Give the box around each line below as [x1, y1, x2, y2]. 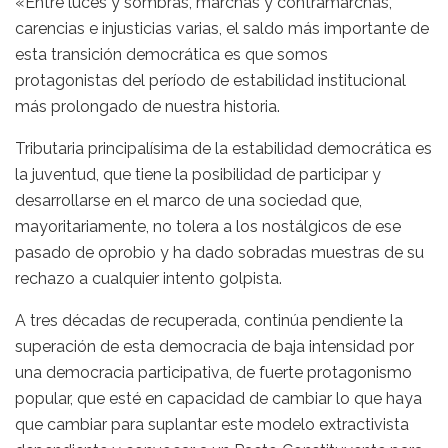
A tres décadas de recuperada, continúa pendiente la [15, 311, 403, 331]
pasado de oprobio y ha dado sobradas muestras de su [15, 243, 424, 263]
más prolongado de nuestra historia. [15, 97, 280, 117]
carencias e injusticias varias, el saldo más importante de [15, 19, 429, 39]
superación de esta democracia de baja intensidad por [15, 337, 414, 357]
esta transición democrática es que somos [15, 45, 328, 65]
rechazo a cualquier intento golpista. [15, 269, 282, 289]
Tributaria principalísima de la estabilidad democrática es [15, 139, 432, 159]
